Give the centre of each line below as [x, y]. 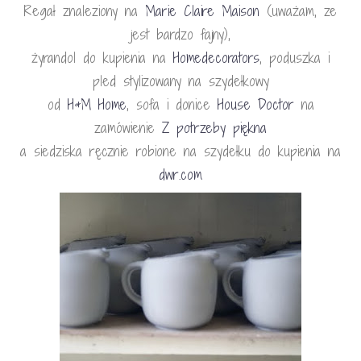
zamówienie [128, 128]
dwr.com [180, 174]
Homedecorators [216, 58]
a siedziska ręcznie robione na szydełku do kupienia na [180, 151]
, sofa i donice [172, 104]
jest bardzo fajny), [180, 34]
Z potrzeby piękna [214, 128]
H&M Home [97, 104]
